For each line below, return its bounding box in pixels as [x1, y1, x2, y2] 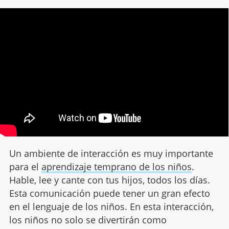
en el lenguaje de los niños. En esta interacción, [9, 200, 214, 213]
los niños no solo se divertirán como [9, 214, 167, 226]
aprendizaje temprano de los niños [41, 161, 192, 173]
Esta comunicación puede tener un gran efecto [9, 187, 210, 200]
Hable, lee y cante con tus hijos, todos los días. [9, 174, 210, 187]
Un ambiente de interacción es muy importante [9, 147, 213, 160]
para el [9, 161, 41, 173]
